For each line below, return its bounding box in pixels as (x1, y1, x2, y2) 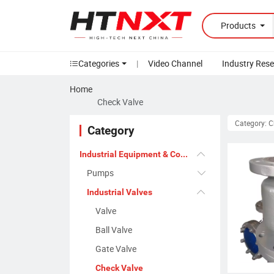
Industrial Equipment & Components (180, 149, 188, 160)
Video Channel (147, 57, 202, 70)
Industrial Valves (87, 187, 152, 198)
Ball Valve (95, 224, 132, 236)
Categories (78, 57, 119, 70)
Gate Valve (95, 243, 136, 255)
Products (221, 20, 257, 32)
